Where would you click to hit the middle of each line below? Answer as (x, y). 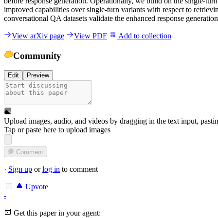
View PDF (91, 36)
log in (51, 169)
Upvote (36, 187)
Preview (38, 75)
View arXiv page (38, 36)
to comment (79, 169)
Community (37, 55)
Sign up (20, 169)
